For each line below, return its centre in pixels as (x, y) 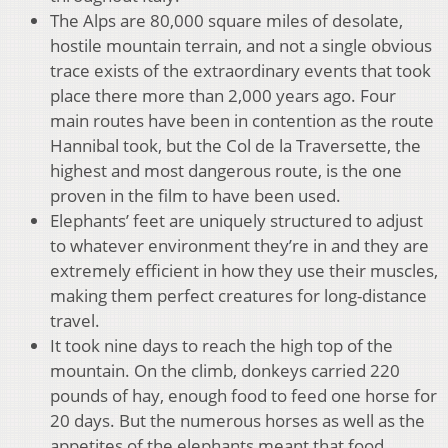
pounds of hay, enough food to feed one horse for (243, 396)
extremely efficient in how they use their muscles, (244, 271)
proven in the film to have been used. (195, 196)
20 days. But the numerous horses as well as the (237, 421)
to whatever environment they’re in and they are (239, 246)
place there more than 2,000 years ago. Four (223, 96)
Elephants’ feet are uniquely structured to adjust (236, 221)
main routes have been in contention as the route (242, 121)
